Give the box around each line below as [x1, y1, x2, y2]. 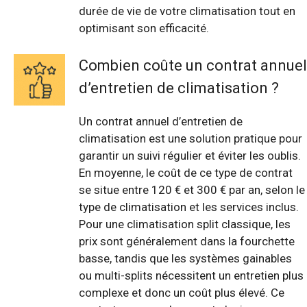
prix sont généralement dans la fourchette [79, 234, 295, 249]
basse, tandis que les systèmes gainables [79, 251, 292, 266]
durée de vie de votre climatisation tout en [79, 3, 295, 18]
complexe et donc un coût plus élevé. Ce [79, 286, 284, 300]
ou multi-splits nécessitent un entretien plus [79, 269, 304, 283]
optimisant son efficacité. [79, 21, 209, 35]
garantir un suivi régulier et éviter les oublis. [79, 149, 301, 163]
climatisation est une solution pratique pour [79, 132, 302, 146]
